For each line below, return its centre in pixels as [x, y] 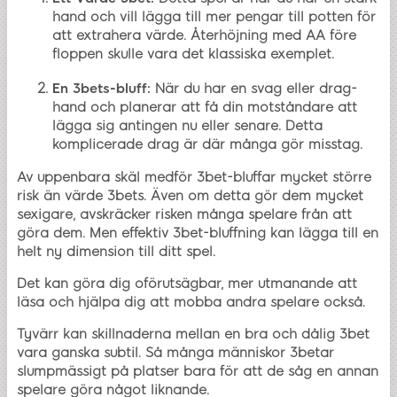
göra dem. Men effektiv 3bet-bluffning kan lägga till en [198, 234]
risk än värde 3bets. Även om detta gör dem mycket [190, 196]
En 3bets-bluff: [104, 89]
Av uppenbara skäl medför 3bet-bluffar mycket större [194, 178]
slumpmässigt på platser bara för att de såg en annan [198, 372]
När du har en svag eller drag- [256, 89]
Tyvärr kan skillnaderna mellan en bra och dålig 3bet [193, 335]
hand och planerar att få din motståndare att [205, 108]
